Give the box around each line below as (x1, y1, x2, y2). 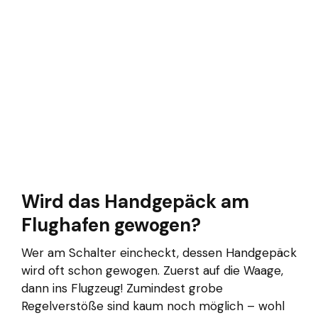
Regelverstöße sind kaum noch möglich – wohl (21, 297, 285, 314)
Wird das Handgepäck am (21, 189, 249, 214)
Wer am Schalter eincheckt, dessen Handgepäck (21, 244, 297, 261)
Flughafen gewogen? (21, 212, 201, 237)
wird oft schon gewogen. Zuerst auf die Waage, (21, 262, 283, 278)
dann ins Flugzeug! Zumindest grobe (21, 280, 223, 296)
